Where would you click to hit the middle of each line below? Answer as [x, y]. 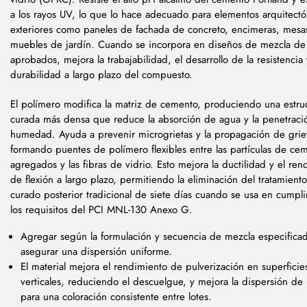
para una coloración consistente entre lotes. [116, 296]
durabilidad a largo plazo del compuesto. [101, 75]
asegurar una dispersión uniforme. [98, 251]
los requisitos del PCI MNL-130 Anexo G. [101, 210]
